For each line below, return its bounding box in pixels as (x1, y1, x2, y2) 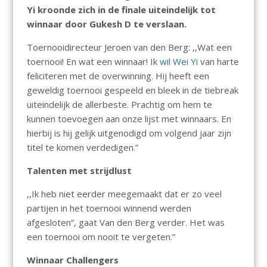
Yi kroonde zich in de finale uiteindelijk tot (26, 4, 216, 16)
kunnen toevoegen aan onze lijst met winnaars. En (26, 113, 231, 125)
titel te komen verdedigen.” (26, 141, 138, 154)
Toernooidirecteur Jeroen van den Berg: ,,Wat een (26, 41, 232, 54)
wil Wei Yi (159, 55, 200, 68)
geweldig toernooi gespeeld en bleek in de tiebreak (26, 84, 238, 97)
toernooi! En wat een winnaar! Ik (26, 55, 160, 68)
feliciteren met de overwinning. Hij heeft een (26, 70, 209, 82)
